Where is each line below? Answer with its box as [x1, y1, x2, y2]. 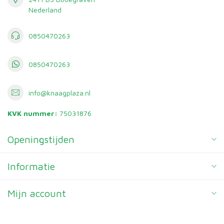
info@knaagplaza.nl [28, 88, 90, 97]
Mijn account [7, 187, 66, 199]
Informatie [7, 160, 55, 172]
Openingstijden [7, 133, 74, 145]
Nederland [28, 5, 61, 14]
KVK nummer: [7, 109, 57, 118]
